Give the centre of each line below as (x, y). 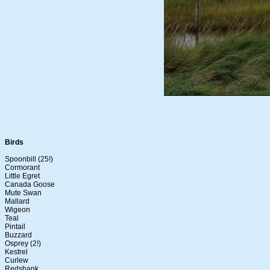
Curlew (17, 261)
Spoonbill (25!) (29, 159)
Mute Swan (23, 193)
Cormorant (22, 168)
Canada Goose (30, 185)
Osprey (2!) (23, 244)
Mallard (17, 202)
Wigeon (17, 210)
